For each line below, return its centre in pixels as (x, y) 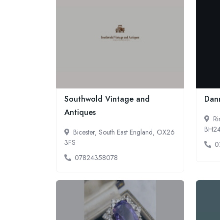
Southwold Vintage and (107, 99)
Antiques (80, 112)
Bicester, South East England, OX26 (124, 132)
